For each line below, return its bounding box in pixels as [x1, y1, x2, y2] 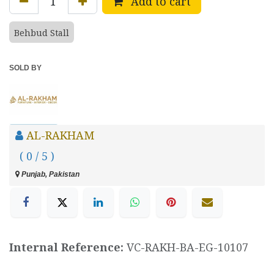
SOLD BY [9, 64, 42, 73]
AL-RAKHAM [26, 128, 94, 143]
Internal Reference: [9, 239, 127, 254]
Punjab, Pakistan [20, 170, 80, 179]
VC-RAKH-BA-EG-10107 [127, 239, 248, 254]
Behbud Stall [14, 27, 69, 39]
